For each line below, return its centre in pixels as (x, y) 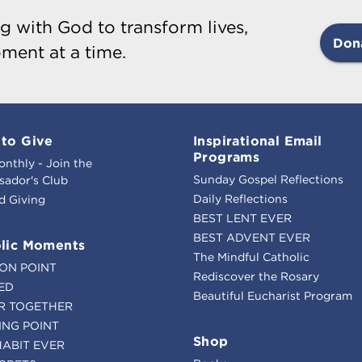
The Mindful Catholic (251, 257)
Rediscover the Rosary (256, 276)
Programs (227, 156)
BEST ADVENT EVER (252, 237)
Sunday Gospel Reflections (268, 179)
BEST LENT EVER (242, 218)
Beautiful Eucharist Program (273, 295)
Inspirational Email (258, 140)
